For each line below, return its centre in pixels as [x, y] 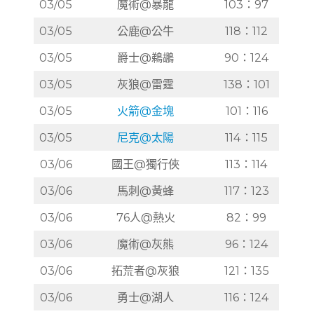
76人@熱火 [145, 218]
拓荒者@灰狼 [146, 271]
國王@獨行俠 [146, 164]
